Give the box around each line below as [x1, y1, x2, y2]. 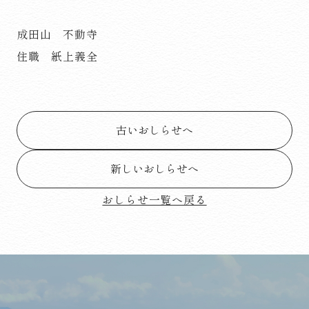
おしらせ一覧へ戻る [102, 190, 207, 208]
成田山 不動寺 [17, 25, 98, 42]
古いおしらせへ [116, 121, 193, 139]
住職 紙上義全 [17, 47, 98, 64]
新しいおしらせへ [110, 160, 199, 177]
